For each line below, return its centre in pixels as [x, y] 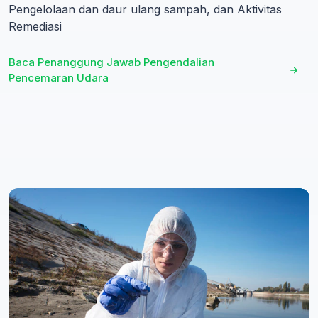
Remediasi [35, 27]
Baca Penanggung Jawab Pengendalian [111, 62]
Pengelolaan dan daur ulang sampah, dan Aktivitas [145, 10]
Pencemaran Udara [59, 78]
